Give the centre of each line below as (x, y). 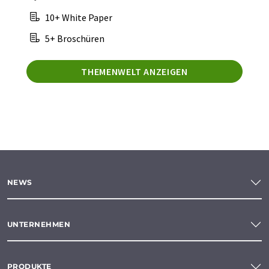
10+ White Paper (78, 17)
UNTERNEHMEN (39, 225)
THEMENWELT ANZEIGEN (134, 71)
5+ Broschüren (74, 38)
